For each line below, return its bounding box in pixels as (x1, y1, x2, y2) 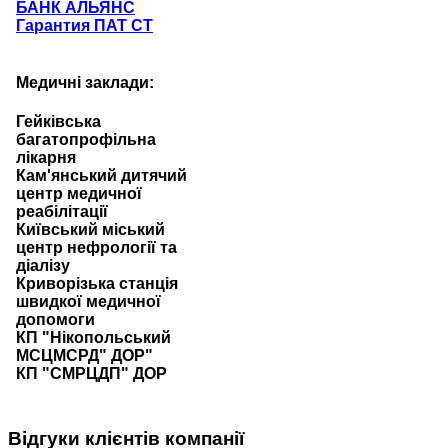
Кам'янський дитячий (16, 167, 187, 185)
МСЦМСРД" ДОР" (16, 347, 153, 365)
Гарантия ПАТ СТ (16, 16, 153, 34)
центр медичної (16, 185, 142, 203)
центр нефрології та (16, 239, 177, 257)
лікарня (16, 149, 76, 167)
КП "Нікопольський (16, 329, 171, 347)
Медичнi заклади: (16, 73, 154, 91)
